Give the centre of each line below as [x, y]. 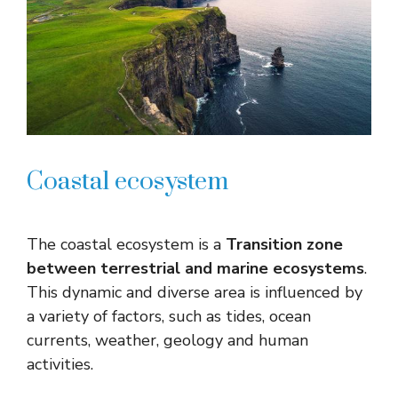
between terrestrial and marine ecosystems [195, 269]
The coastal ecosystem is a [126, 245]
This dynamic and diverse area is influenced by [195, 293]
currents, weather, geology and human [167, 341]
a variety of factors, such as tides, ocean [169, 317]
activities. [60, 365]
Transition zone [284, 245]
